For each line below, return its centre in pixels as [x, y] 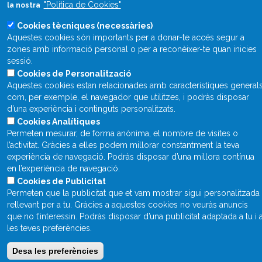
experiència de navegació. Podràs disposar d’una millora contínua [130, 157]
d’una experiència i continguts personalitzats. [91, 109]
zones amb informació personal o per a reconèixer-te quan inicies [132, 49]
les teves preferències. [49, 228]
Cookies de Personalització [74, 74]
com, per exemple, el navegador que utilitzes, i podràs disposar [128, 97]
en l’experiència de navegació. [63, 168]
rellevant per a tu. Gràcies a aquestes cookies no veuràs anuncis [127, 205]
